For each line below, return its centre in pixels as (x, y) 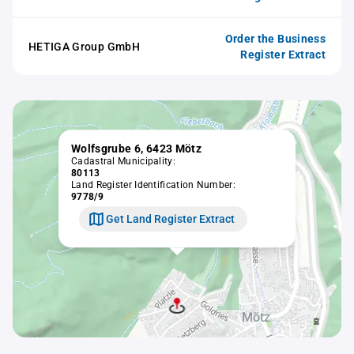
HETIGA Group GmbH (84, 47)
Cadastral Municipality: (123, 162)
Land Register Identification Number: (153, 185)
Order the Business (275, 39)
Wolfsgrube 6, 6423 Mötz (137, 149)
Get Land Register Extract (170, 218)
